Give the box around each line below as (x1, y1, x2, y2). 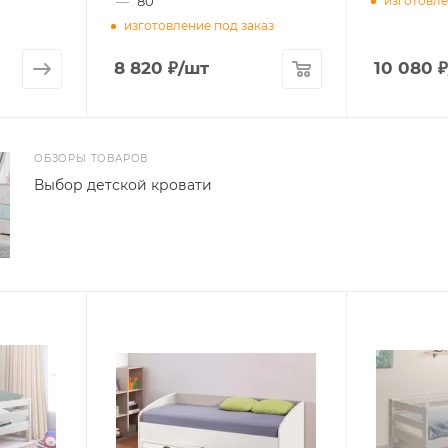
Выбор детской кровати (34, 175, 213, 194)
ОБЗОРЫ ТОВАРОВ (34, 151, 149, 165)
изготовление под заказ (123, 18, 274, 34)
